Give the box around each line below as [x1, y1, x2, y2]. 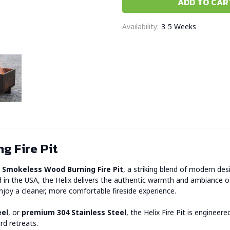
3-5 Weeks [161, 21, 196, 31]
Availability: [122, 21, 159, 31]
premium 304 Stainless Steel [22, 207, 126, 218]
